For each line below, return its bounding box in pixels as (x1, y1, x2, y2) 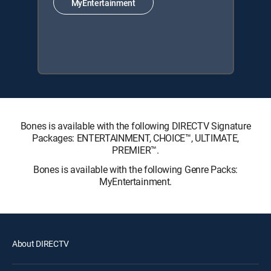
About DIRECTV (12, 238, 69, 249)
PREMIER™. (112, 143, 159, 157)
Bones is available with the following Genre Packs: (33, 163, 238, 176)
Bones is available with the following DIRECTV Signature (20, 119, 251, 132)
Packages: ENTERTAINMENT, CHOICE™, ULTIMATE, (31, 131, 240, 145)
